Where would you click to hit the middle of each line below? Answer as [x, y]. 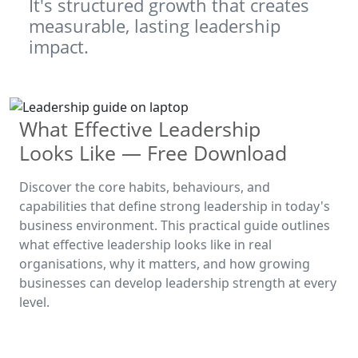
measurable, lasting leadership [155, 26]
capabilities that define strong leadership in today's [175, 207]
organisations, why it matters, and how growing [165, 264]
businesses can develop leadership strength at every [178, 283]
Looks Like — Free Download [153, 153]
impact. [59, 47]
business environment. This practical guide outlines [175, 226]
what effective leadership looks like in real [145, 245]
